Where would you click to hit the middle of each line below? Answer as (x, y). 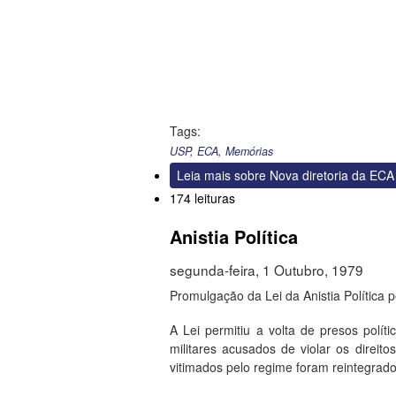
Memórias (249, 152)
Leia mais (204, 175)
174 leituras (202, 198)
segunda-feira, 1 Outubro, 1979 (267, 270)
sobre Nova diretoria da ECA (312, 175)
